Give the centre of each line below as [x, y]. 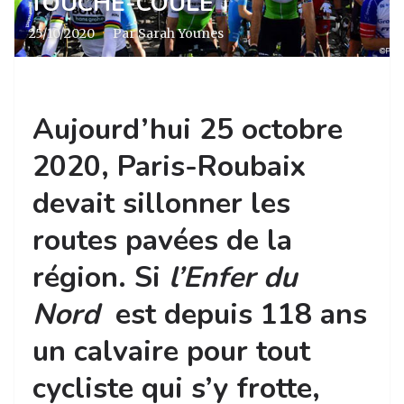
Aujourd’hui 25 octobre [188, 129]
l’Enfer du [233, 277]
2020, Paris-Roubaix [169, 166]
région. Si [101, 277]
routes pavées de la [162, 240]
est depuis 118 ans [237, 314]
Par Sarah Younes [168, 33]
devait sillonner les [161, 203]
